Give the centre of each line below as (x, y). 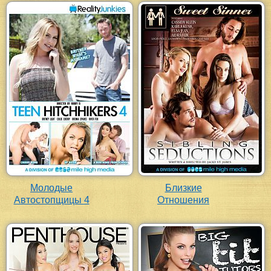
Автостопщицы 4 (51, 200)
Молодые (51, 188)
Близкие (183, 188)
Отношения (183, 200)
